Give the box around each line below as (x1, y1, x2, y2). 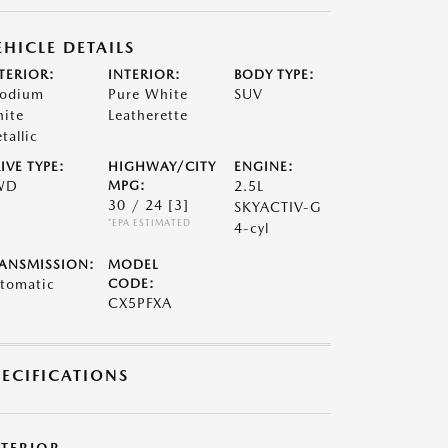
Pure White (107, 86, 188, 102)
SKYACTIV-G (234, 199, 323, 215)
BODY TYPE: (234, 67, 316, 82)
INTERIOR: (107, 67, 181, 82)
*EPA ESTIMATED (107, 217, 191, 228)
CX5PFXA (107, 295, 172, 311)
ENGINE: (234, 159, 295, 174)
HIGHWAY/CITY (107, 159, 216, 174)
